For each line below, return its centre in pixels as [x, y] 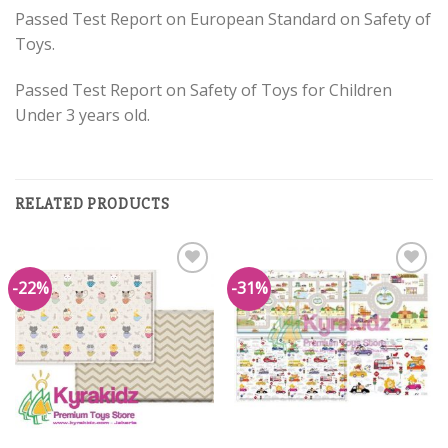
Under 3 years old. [82, 114]
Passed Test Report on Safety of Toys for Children [203, 89]
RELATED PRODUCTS [92, 203]
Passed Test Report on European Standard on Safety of [223, 19]
